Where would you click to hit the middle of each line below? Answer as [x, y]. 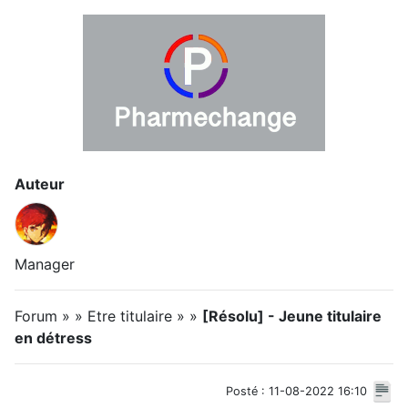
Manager [45, 264]
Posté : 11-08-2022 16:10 [296, 391]
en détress [53, 338]
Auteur [40, 184]
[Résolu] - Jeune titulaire [292, 316]
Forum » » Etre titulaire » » [108, 316]
